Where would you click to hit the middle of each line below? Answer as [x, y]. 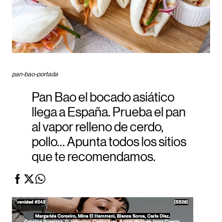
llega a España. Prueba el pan [109, 113]
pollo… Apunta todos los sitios [109, 142]
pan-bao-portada [35, 74]
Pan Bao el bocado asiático [103, 98]
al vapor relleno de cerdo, [98, 128]
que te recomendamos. [94, 157]
